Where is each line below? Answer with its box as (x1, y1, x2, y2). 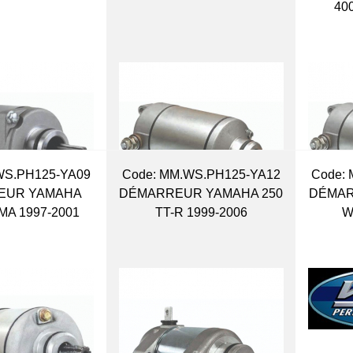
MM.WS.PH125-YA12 (155, 167, 281, 181)
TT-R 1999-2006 (154, 205, 247, 219)
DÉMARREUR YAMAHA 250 (119, 186, 284, 200)
